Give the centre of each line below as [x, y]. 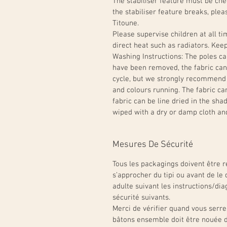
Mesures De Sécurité [153, 145]
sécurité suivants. [141, 198]
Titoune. [126, 23]
